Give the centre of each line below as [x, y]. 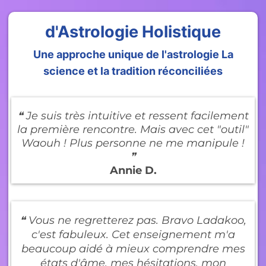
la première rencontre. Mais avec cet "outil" [133, 129]
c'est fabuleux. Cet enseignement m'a [133, 235]
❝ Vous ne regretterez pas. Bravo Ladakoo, [133, 220]
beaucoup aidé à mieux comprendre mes [133, 249]
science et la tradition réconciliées [133, 71]
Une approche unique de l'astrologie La [133, 54]
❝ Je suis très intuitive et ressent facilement [133, 116]
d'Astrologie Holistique [133, 32]
